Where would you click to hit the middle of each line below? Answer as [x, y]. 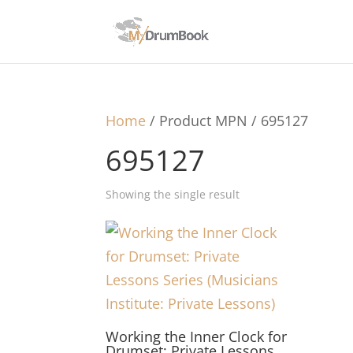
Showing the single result [173, 194]
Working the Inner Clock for [197, 336]
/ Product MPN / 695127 [227, 121]
